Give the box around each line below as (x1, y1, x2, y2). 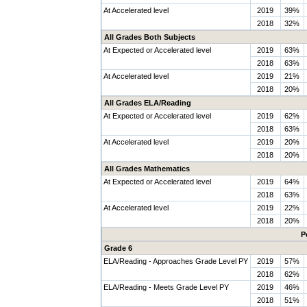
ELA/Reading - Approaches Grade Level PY (103, 257, 248, 265)
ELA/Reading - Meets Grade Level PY (103, 283, 229, 291)
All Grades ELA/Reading (103, 99, 191, 107)
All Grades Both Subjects (103, 33, 195, 41)
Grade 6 (103, 244, 132, 252)
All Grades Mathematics (103, 164, 190, 173)
